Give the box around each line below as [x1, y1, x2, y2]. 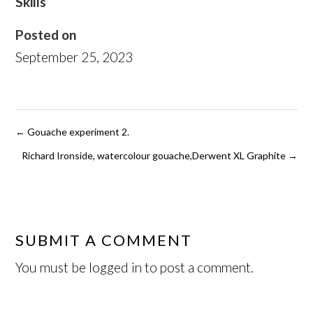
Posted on [15, 27, 77, 43]
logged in [89, 259, 143, 276]
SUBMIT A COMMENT [15, 231, 193, 250]
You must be [15, 259, 89, 276]
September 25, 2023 [15, 49, 133, 66]
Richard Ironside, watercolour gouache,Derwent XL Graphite [21, 150, 288, 162]
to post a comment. [142, 259, 254, 276]
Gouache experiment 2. [25, 126, 130, 138]
